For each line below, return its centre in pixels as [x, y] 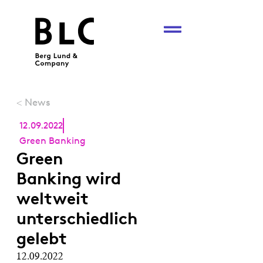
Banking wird [69, 179]
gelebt [42, 239]
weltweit [53, 199]
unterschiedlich [77, 219]
